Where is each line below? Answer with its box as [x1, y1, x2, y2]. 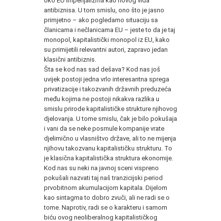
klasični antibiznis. [44, 55, 96, 63]
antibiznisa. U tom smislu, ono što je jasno [44, 6, 164, 14]
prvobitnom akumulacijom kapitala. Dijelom [44, 184, 167, 191]
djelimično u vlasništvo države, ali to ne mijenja [44, 134, 176, 142]
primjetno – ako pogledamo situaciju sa [44, 16, 158, 24]
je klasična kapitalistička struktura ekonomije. [44, 154, 173, 162]
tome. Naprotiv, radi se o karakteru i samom [44, 203, 167, 211]
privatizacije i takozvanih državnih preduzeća [44, 85, 171, 93]
